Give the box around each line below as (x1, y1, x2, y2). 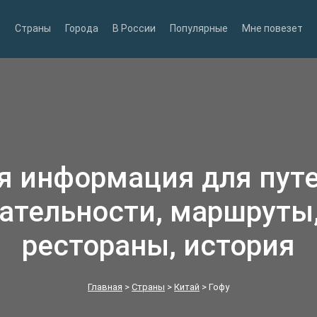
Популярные (169, 23, 228, 35)
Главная (88, 282, 122, 293)
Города (64, 23, 98, 35)
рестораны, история (22, 229, 295, 263)
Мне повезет (241, 23, 303, 35)
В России (112, 23, 156, 35)
